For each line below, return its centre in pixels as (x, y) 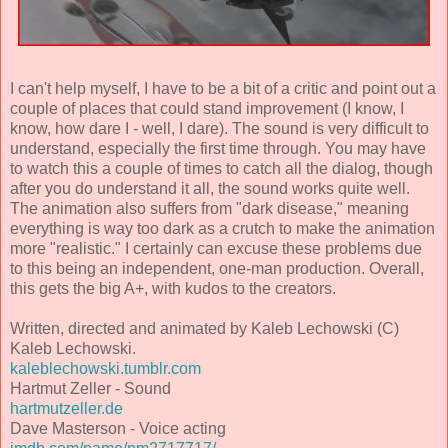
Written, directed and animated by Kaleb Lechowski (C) (204, 329)
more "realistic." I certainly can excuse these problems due (216, 249)
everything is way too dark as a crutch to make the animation (222, 229)
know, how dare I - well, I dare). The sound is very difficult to (219, 129)
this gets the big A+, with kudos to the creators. (173, 289)
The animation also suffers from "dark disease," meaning (209, 209)
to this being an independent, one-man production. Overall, (217, 269)
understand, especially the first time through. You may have (218, 149)
